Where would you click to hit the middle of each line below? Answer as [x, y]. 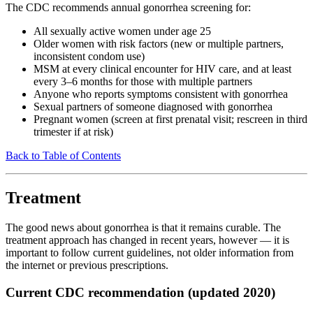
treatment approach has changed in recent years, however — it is [147, 240]
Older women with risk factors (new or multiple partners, [159, 44]
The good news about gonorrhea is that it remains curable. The [143, 227]
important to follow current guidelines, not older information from [150, 252]
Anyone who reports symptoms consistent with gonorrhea [161, 94]
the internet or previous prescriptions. [87, 265]
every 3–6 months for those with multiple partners [143, 82]
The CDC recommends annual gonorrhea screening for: [128, 8]
